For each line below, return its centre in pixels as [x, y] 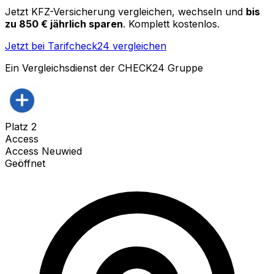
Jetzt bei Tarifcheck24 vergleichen [86, 46]
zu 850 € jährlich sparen [64, 24]
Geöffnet [25, 163]
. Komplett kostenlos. [171, 24]
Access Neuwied [43, 151]
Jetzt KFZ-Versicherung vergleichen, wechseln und [124, 11]
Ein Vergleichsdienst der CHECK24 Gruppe [104, 68]
